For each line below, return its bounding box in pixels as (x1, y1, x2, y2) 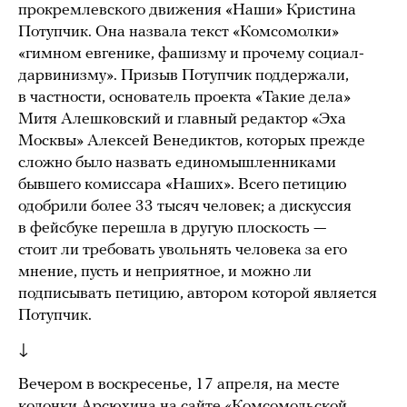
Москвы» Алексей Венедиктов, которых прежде (18, 132, 365, 150)
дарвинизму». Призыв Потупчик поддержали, (18, 66, 349, 84)
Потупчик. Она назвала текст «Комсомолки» (18, 23, 339, 41)
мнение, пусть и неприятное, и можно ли (18, 263, 312, 281)
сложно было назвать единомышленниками (18, 154, 336, 172)
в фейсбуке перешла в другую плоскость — (18, 219, 326, 237)
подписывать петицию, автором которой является (18, 284, 377, 303)
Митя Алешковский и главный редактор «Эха (18, 110, 346, 128)
